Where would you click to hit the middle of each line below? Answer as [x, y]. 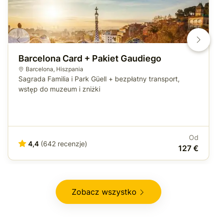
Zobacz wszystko [104, 192]
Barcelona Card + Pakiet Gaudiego [90, 59]
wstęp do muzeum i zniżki [59, 89]
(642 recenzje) [64, 143]
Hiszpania [70, 69]
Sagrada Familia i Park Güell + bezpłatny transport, [99, 79]
